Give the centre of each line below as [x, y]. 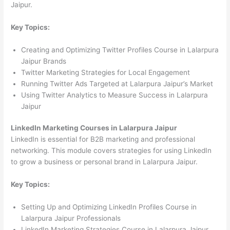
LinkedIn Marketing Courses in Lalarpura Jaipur [94, 128]
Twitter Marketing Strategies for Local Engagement [106, 72]
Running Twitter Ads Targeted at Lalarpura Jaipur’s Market [117, 83]
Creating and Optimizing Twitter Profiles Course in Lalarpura [120, 50]
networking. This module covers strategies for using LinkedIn [111, 151]
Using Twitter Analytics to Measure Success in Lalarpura [115, 95]
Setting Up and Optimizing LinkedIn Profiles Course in [109, 207]
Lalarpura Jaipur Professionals [71, 218]
